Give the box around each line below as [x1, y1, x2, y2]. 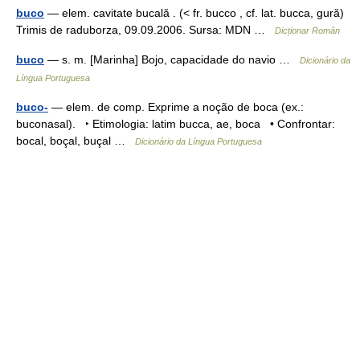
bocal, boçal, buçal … [16, 134, 135, 147]
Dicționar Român [275, 26, 340, 35]
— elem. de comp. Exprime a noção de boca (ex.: [48, 100, 304, 113]
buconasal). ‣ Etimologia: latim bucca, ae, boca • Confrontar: [16, 117, 335, 130]
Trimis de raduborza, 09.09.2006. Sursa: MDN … [16, 23, 275, 36]
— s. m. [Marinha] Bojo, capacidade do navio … [44, 53, 300, 66]
